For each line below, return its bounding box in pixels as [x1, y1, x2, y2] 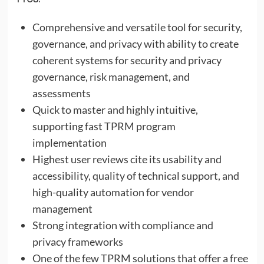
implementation [32, 136, 107, 149]
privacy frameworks [32, 235, 123, 248]
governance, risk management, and [32, 70, 190, 83]
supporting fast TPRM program [32, 119, 176, 133]
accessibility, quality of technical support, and [32, 169, 239, 182]
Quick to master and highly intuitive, [32, 103, 198, 116]
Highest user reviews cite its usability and [32, 152, 222, 166]
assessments [32, 86, 91, 100]
